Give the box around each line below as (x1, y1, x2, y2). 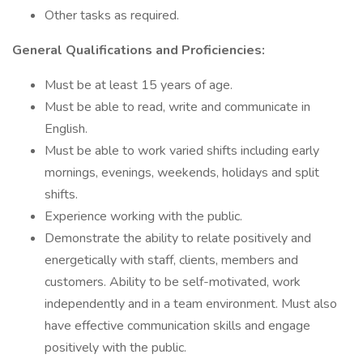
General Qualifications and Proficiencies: (12, 41, 265, 59)
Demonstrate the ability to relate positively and (45, 229, 311, 247)
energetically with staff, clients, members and (45, 251, 298, 269)
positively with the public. (45, 339, 186, 357)
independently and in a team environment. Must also (45, 295, 337, 313)
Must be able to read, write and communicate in (45, 98, 310, 116)
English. (45, 120, 88, 138)
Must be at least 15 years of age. (45, 76, 233, 94)
